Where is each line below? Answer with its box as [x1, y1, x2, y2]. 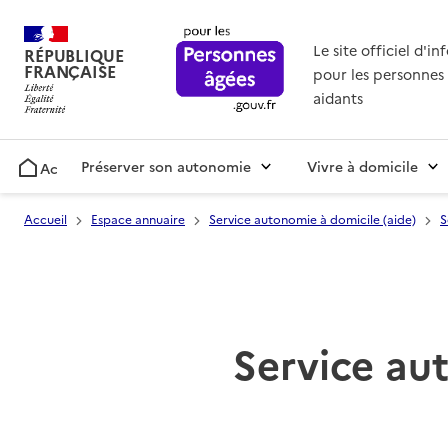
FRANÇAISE [24, 60, 116, 83]
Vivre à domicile [307, 156, 418, 177]
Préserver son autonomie [81, 156, 251, 177]
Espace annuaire [91, 210, 185, 228]
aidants [312, 88, 363, 109]
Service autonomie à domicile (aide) [209, 210, 416, 228]
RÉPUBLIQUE [24, 44, 124, 67]
